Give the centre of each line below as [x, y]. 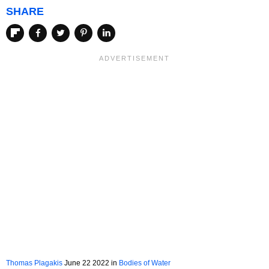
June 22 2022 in [91, 263]
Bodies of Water [145, 263]
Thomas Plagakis [34, 263]
